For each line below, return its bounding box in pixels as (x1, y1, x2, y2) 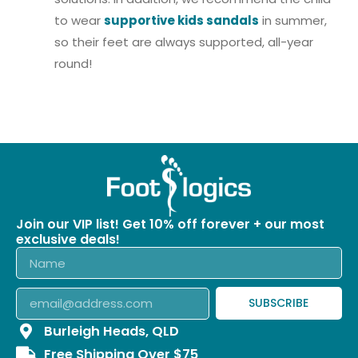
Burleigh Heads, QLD (44, 322, 179, 341)
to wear (54, 11, 104, 29)
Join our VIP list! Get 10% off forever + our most (16, 215, 324, 234)
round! (54, 54, 92, 72)
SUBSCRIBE (249, 295, 309, 312)
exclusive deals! (16, 230, 120, 249)
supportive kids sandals (104, 11, 259, 29)
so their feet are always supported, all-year (54, 33, 313, 50)
